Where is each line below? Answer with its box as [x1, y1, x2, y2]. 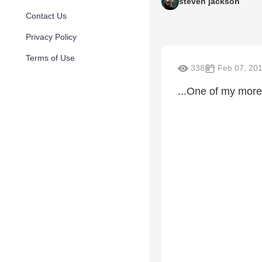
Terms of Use [26, 53, 75, 63]
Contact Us [26, 11, 67, 20]
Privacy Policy [26, 32, 77, 42]
